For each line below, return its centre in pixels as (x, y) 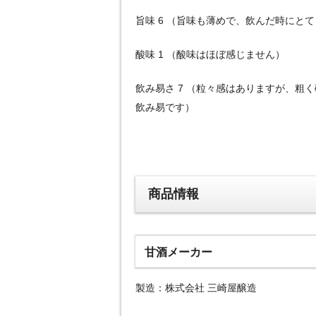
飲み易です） (165, 107)
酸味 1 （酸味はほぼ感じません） (210, 54)
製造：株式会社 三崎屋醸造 (196, 288)
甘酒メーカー (178, 252)
